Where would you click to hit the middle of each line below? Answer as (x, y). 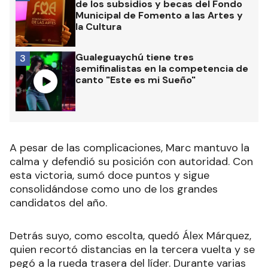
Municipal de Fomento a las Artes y (159, 16)
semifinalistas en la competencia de (162, 69)
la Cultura (98, 27)
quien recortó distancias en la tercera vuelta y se (132, 250)
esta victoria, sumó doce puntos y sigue (109, 176)
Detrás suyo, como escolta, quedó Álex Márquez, (130, 236)
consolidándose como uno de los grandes (114, 189)
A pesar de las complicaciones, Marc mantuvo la (130, 148)
